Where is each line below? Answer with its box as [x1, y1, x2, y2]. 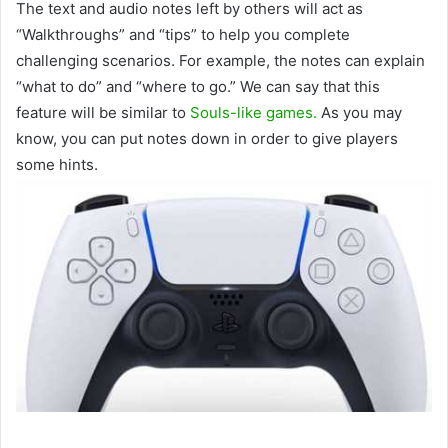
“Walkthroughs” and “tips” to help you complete [16, 25, 350, 45]
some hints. [16, 155, 98, 175]
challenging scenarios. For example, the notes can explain [16, 51, 425, 71]
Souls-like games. [190, 103, 317, 123]
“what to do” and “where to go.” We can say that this [16, 77, 380, 97]
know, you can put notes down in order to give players [16, 129, 398, 149]
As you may [317, 103, 402, 123]
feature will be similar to [16, 103, 190, 123]
